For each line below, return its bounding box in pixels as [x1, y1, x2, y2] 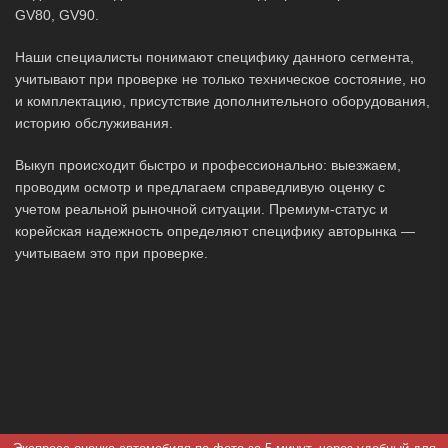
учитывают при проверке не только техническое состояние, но [15, 71, 426, 88]
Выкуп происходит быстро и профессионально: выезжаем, [15, 157, 401, 174]
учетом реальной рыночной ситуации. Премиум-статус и [15, 201, 388, 218]
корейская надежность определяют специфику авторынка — [15, 223, 415, 240]
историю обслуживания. [15, 115, 173, 132]
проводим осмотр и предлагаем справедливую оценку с [15, 179, 385, 196]
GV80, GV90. [15, 7, 99, 24]
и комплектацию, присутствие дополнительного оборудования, [15, 93, 430, 110]
